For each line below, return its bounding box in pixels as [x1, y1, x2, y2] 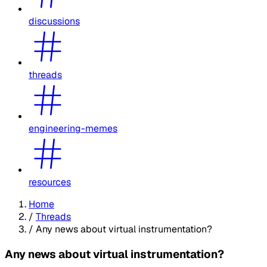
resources [29, 175, 71, 188]
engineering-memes [29, 122, 117, 135]
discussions [29, 14, 80, 27]
